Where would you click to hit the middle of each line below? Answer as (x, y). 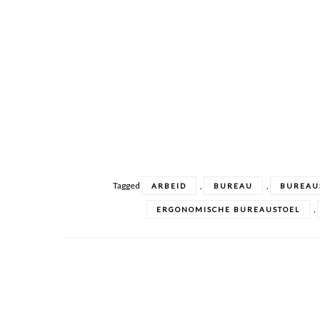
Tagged (127, 185)
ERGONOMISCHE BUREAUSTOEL (228, 209)
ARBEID (169, 186)
